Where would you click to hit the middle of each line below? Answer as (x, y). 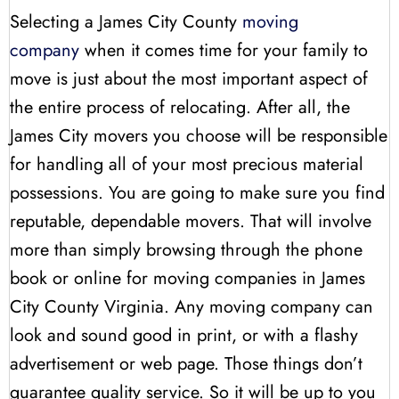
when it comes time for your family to (224, 51)
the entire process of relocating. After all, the (180, 108)
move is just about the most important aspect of (189, 79)
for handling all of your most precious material (187, 165)
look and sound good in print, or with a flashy (184, 336)
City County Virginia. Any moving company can (191, 307)
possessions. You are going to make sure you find (197, 193)
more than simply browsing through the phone (186, 250)
